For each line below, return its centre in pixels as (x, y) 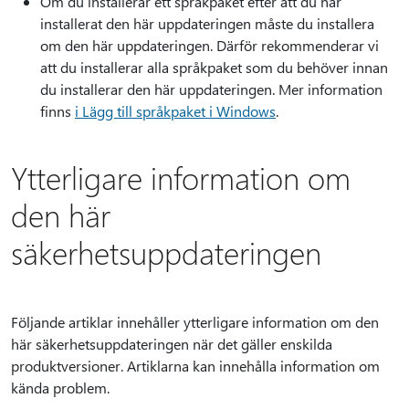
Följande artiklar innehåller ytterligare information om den (195, 322)
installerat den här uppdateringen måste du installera (207, 23)
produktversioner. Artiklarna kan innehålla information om (195, 366)
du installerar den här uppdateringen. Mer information (211, 89)
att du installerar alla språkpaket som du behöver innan (214, 67)
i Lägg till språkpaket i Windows (175, 111)
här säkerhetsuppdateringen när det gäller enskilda (172, 344)
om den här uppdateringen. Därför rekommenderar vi (210, 45)
